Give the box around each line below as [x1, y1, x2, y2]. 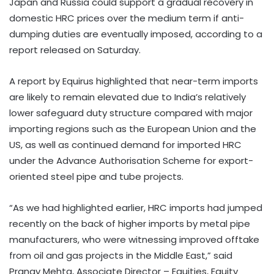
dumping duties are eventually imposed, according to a [9, 28, 262, 41]
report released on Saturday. [9, 43, 141, 57]
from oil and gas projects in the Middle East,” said [9, 249, 232, 262]
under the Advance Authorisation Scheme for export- [9, 154, 253, 168]
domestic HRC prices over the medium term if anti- [9, 12, 244, 25]
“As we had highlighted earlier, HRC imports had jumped [9, 201, 262, 215]
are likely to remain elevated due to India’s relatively [9, 91, 246, 104]
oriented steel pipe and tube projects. [9, 170, 183, 183]
